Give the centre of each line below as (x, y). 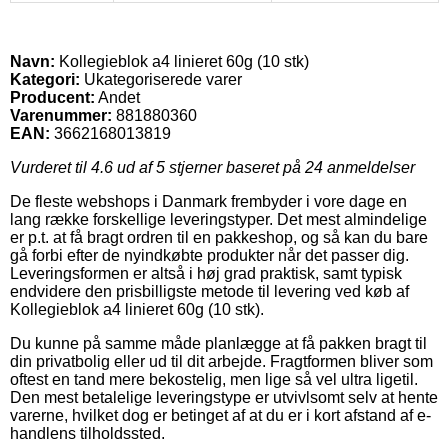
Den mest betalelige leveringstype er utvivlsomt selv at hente (224, 397)
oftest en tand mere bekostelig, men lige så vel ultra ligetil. (214, 379)
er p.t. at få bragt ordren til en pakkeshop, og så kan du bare (219, 237)
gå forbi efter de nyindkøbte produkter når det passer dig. (209, 255)
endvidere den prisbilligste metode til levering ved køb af (209, 291)
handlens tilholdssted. (87, 433)
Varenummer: (61, 115)
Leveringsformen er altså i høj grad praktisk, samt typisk (206, 273)
